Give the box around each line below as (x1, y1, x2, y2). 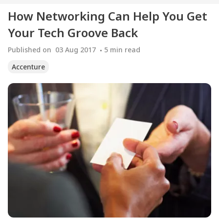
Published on (8, 45, 51, 55)
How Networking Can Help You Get (8, 8, 207, 24)
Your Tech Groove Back (8, 24, 138, 41)
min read (110, 45, 140, 55)
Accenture (12, 62, 45, 72)
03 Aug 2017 (55, 45, 96, 55)
